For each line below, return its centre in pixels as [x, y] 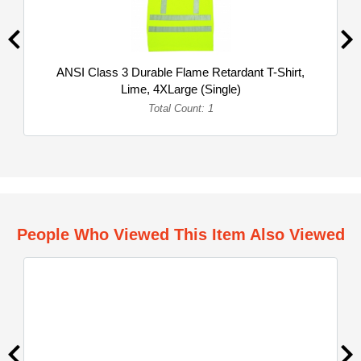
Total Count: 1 [180, 108]
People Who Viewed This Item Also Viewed [180, 234]
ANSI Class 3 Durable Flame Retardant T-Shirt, [180, 72]
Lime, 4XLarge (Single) [180, 89]
